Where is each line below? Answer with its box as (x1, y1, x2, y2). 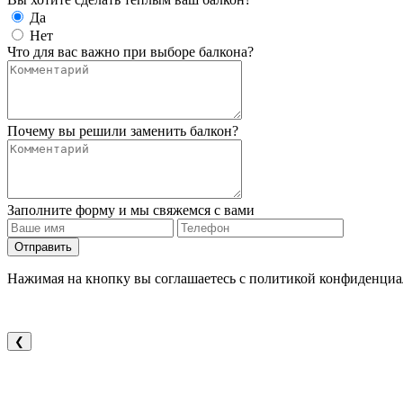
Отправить (14, 240, 72, 255)
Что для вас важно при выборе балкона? (7, 44, 254, 60)
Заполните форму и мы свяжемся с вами (7, 202, 255, 219)
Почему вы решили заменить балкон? (7, 123, 238, 139)
